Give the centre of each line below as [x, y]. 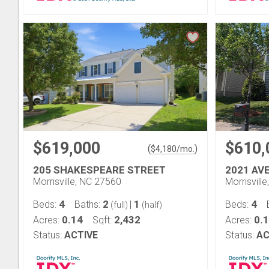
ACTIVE [81, 235]
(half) [151, 205]
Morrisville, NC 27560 [77, 182]
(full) [119, 205]
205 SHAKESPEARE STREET [99, 170]
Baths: [89, 204]
